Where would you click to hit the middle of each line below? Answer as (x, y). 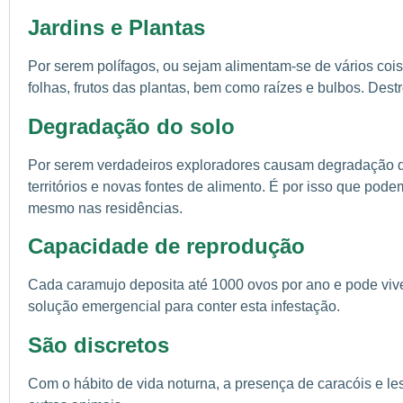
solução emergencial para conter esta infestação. (184, 307)
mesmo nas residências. (105, 208)
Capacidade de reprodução (166, 246)
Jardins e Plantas (116, 28)
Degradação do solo (131, 126)
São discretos (99, 345)
